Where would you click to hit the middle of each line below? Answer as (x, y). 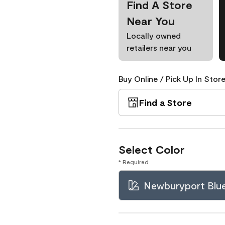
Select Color (152, 149)
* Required (134, 162)
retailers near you (159, 47)
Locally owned (154, 35)
